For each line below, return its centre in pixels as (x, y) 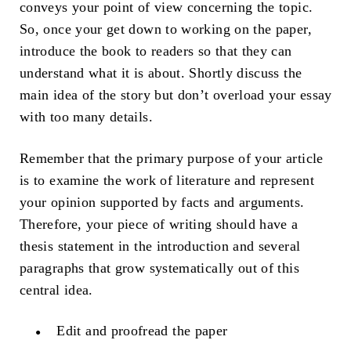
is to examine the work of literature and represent (167, 180)
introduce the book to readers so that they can (156, 51)
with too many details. (86, 116)
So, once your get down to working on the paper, (166, 29)
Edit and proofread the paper (142, 330)
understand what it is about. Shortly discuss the (161, 72)
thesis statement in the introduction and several (160, 246)
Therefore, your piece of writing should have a (159, 224)
